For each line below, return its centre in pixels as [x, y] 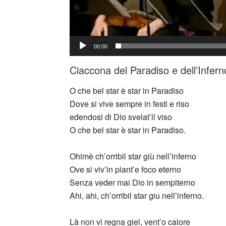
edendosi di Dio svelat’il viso [121, 117]
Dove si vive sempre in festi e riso [129, 104]
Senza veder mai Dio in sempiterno [132, 182]
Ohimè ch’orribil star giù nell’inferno [133, 156]
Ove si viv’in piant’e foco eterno [125, 169]
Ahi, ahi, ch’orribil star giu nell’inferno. [137, 195]
